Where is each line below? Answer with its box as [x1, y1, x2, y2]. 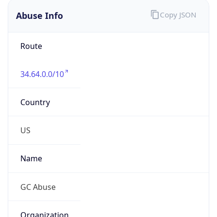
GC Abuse [20, 170, 56, 181]
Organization [20, 198, 69, 209]
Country [20, 85, 50, 96]
